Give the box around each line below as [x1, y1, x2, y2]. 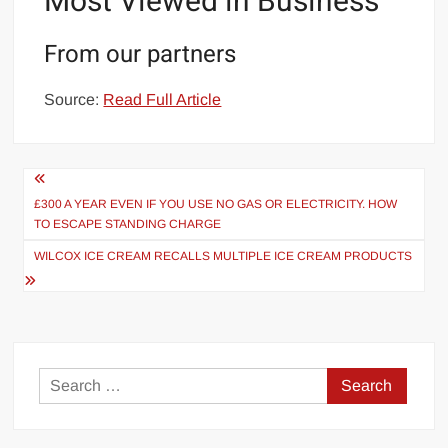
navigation [12, 193, 154, 238]
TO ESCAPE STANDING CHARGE [34, 216, 222, 231]
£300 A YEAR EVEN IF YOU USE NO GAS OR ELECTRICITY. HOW [34, 196, 398, 211]
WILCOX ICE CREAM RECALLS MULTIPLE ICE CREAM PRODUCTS [34, 248, 413, 263]
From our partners [44, 36, 237, 72]
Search [326, 371, 378, 389]
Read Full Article [103, 90, 222, 108]
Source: [44, 90, 104, 108]
